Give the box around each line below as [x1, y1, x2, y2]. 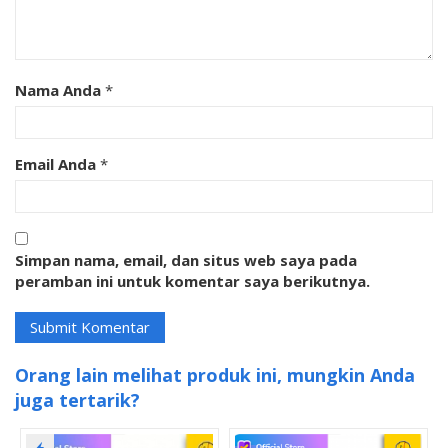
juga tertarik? [15, 388, 140, 413]
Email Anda [15, 154, 96, 175]
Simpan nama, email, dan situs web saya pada [15, 250, 357, 271]
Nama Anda [15, 80, 101, 101]
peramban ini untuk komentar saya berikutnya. [15, 271, 370, 292]
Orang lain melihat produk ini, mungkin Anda [15, 363, 415, 388]
